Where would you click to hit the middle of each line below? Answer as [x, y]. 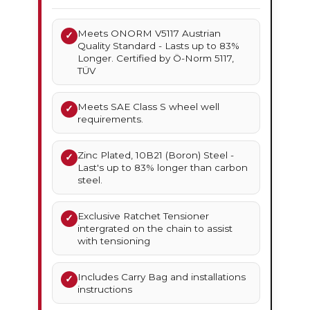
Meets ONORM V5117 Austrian [149, 34]
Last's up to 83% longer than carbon [163, 168]
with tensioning [114, 241]
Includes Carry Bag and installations [162, 277]
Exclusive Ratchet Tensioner [144, 216]
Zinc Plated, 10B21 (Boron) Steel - [156, 155]
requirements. [111, 119]
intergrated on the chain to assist [155, 229]
